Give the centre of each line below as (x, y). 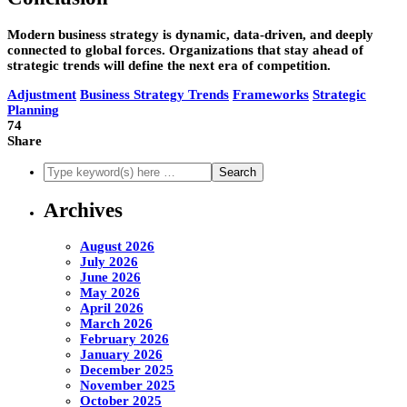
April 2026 (112, 308)
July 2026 (109, 262)
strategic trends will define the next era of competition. (169, 66)
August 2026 (117, 247)
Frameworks (271, 95)
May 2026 (110, 293)
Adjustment (42, 95)
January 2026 (121, 355)
